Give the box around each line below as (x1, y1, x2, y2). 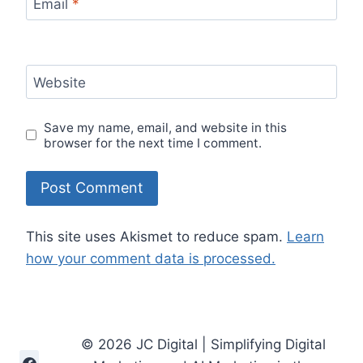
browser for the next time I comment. (44, 135, 263, 151)
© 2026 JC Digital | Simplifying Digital (81, 336, 327, 352)
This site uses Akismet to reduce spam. (26, 228, 287, 245)
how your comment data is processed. (26, 250, 275, 267)
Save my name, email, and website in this (44, 119, 288, 135)
